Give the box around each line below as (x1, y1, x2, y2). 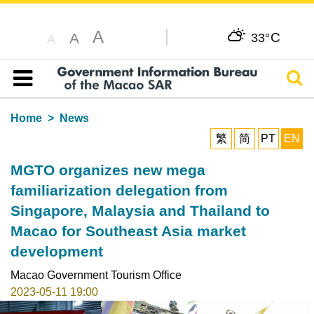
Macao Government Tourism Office (10, 268, 182, 281)
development (10, 243, 103, 259)
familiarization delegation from (10, 182, 228, 198)
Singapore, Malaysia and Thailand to (10, 202, 270, 219)
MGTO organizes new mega (10, 161, 205, 178)
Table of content (20, 88, 99, 101)
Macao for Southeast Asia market (10, 222, 246, 239)
